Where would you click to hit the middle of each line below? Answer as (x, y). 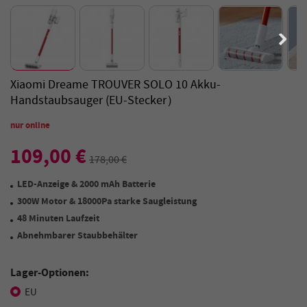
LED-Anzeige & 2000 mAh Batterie (86, 184)
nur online (30, 125)
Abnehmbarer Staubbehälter (77, 235)
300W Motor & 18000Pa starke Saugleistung (107, 201)
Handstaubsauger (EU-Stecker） (95, 100)
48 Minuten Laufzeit (58, 218)
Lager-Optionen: (50, 272)
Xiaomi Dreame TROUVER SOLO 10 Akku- (115, 85)
